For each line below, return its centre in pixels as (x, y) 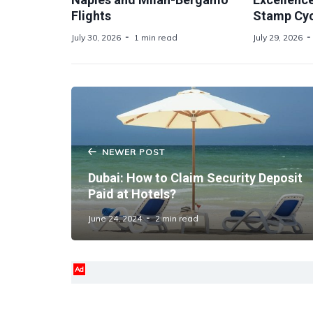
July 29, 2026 (277, 37)
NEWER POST (133, 152)
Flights (91, 16)
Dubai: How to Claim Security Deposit (195, 178)
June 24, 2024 (115, 218)
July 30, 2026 (96, 37)
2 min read (177, 218)
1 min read (156, 37)
